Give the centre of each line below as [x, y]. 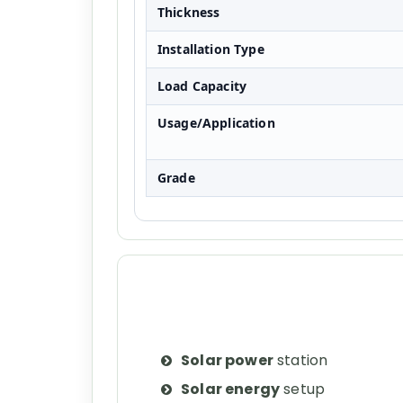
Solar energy [231, 389]
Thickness [189, 12]
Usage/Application [216, 123]
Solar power [227, 360]
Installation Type [211, 49]
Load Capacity [202, 86]
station [300, 360]
